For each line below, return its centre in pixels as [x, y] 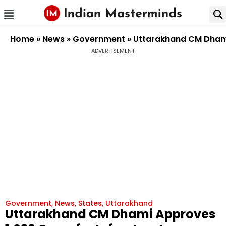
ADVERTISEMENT [113, 51]
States [90, 203]
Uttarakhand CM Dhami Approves [110, 214]
